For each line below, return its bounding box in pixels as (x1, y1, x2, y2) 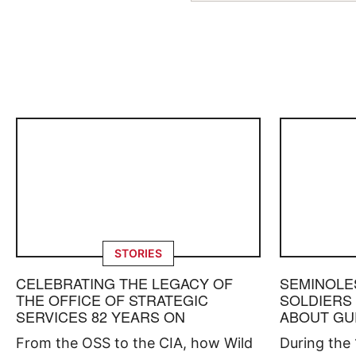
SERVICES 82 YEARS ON (16, 305, 185, 327)
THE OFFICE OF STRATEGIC (16, 288, 208, 310)
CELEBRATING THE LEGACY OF (16, 272, 233, 293)
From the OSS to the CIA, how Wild (16, 334, 253, 351)
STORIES (114, 246, 162, 260)
